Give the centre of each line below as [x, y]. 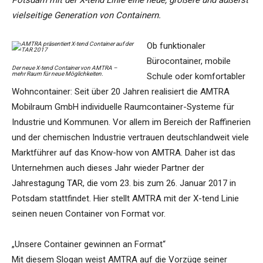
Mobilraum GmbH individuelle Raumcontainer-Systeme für [123, 107]
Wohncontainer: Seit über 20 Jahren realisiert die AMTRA [121, 92]
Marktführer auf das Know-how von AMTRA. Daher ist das [124, 153]
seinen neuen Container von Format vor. [89, 214]
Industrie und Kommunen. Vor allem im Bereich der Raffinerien [131, 122]
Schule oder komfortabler [196, 77]
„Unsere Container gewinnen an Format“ [89, 245]
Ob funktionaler [176, 46]
